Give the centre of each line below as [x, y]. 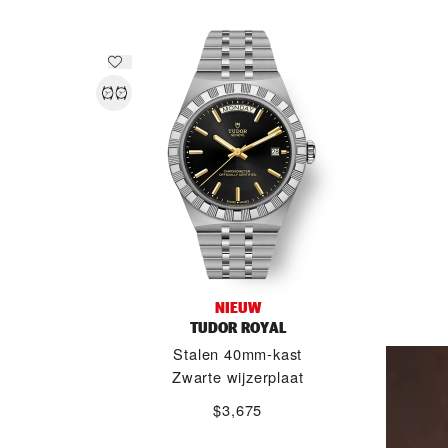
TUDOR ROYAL [237, 327]
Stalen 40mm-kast [238, 353]
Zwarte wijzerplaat [238, 376]
